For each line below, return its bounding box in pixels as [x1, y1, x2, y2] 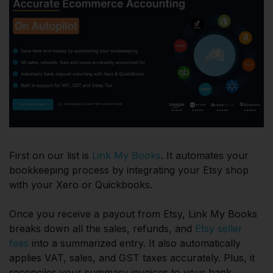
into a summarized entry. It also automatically [29, 236, 241, 249]
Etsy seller [195, 222, 243, 235]
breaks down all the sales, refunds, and [9, 222, 195, 235]
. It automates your [161, 149, 249, 161]
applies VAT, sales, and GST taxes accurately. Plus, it [9, 251, 255, 264]
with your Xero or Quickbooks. [9, 178, 152, 191]
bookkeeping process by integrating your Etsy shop [9, 163, 249, 176]
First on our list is [9, 149, 92, 161]
